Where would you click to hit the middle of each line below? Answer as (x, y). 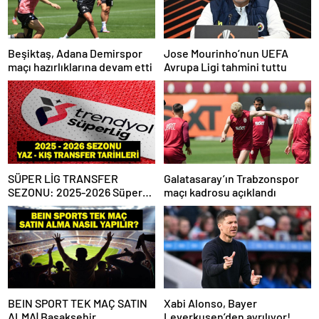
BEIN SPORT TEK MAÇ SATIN (78, 303)
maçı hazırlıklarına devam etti (80, 67)
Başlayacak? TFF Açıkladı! (72, 246)
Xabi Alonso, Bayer (210, 303)
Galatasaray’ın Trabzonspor (231, 178)
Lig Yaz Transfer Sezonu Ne (75, 205)
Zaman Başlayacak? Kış (65, 219)
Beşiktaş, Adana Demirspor (75, 53)
